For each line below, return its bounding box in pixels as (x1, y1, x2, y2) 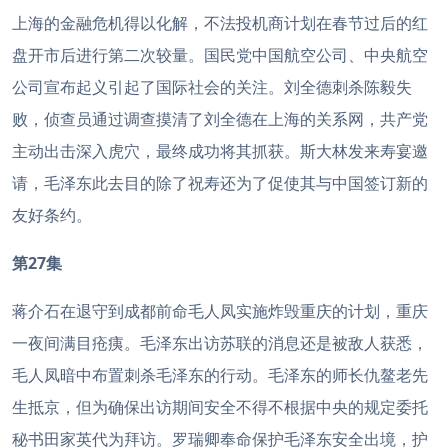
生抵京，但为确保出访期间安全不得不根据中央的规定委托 (12, 396, 428, 418)
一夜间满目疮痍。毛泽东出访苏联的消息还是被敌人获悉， (12, 332, 428, 354)
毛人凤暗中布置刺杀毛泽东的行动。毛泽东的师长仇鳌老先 (12, 364, 428, 386)
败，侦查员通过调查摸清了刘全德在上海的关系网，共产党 (12, 108, 428, 130)
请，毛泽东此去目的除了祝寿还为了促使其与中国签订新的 (12, 172, 428, 194)
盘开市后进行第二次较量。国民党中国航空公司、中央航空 (12, 44, 428, 66)
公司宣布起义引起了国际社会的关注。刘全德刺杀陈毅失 (12, 76, 412, 98)
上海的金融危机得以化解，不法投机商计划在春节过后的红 (12, 12, 428, 34)
